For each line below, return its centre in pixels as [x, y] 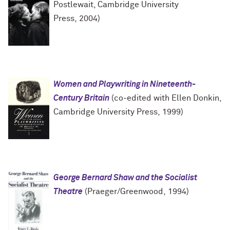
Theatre [68, 192]
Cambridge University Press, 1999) [118, 112]
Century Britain [81, 98]
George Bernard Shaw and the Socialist [125, 178]
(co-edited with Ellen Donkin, [165, 98]
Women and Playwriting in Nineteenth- [124, 84]
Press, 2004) [77, 19]
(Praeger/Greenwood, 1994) [136, 192]
